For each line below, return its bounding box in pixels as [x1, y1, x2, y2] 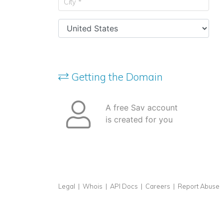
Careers [145, 182, 170, 190]
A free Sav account [106, 103, 178, 112]
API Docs [110, 182, 138, 190]
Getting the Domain [69, 70, 163, 83]
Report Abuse [178, 182, 220, 190]
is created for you [106, 114, 173, 124]
